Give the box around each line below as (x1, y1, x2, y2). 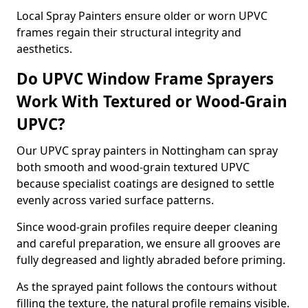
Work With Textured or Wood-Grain (16, 91, 287, 112)
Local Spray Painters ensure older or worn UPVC (16, 8, 267, 23)
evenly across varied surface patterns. (16, 192, 214, 208)
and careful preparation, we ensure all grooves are (16, 236, 280, 251)
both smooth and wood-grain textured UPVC (16, 159, 250, 175)
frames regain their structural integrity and (16, 25, 241, 40)
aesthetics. (16, 41, 72, 56)
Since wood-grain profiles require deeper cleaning (16, 219, 278, 234)
